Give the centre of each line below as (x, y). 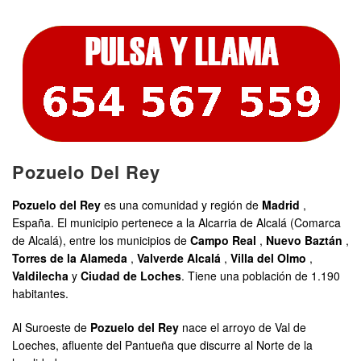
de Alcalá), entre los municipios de (101, 241)
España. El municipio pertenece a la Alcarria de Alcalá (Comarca (176, 223)
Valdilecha (40, 276)
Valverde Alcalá (179, 258)
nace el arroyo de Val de (243, 328)
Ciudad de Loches (131, 276)
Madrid (281, 205)
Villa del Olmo (268, 258)
